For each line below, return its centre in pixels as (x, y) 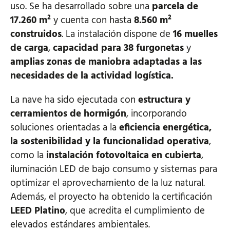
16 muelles (195, 34)
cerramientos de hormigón (68, 114)
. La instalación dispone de (117, 34)
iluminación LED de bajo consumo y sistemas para (114, 169)
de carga (29, 48)
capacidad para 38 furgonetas (118, 48)
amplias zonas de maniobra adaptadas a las (106, 62)
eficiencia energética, (166, 128)
